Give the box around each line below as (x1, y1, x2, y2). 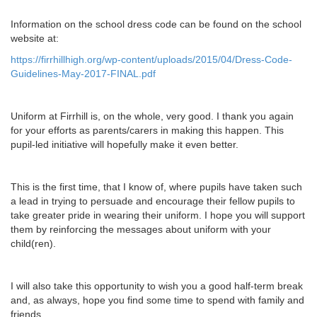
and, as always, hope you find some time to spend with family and (11, 294, 304, 306)
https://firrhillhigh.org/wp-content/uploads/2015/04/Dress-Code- (11, 54, 292, 65)
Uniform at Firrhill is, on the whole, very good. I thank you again (11, 110, 294, 122)
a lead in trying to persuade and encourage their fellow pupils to (11, 195, 295, 207)
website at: (11, 33, 59, 44)
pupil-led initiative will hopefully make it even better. (11, 139, 238, 150)
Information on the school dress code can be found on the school (11, 18, 301, 30)
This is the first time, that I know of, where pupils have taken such (11, 181, 302, 192)
